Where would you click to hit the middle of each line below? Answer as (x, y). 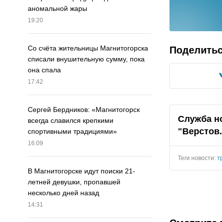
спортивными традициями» (72, 132)
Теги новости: (197, 158)
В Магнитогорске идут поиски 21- (82, 171)
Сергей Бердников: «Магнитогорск (84, 110)
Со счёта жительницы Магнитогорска (88, 48)
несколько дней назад (63, 193)
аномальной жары (57, 9)
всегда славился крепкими (71, 121)
